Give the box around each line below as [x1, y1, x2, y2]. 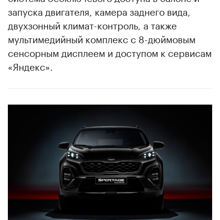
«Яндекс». [8, 58, 53, 74]
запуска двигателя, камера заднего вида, [8, 3, 191, 19]
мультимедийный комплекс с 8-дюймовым [8, 31, 195, 46]
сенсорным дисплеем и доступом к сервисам [8, 45, 212, 60]
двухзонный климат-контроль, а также [8, 17, 177, 32]
